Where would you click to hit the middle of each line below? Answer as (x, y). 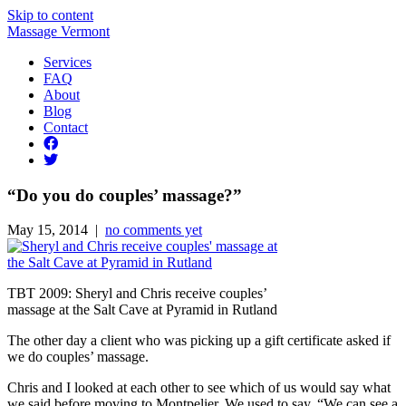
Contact (66, 127)
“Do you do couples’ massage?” (125, 195)
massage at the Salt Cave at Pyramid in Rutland (142, 310)
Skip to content (50, 15)
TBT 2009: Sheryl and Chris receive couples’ (137, 294)
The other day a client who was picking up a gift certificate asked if (199, 341)
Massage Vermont (58, 31)
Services (68, 62)
